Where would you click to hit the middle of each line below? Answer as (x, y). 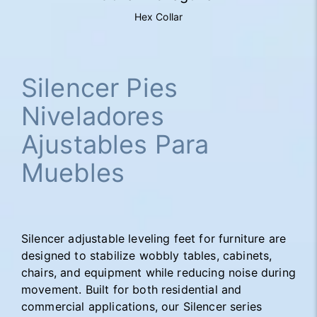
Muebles (73, 173)
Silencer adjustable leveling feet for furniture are (154, 238)
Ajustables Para (115, 144)
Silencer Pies (100, 88)
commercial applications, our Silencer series (142, 306)
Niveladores (93, 116)
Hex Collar (158, 17)
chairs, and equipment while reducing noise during (158, 272)
